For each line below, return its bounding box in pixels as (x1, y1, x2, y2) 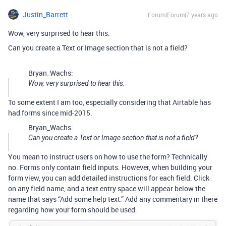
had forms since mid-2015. (8, 108, 92, 118)
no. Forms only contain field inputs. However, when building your (8, 162, 212, 172)
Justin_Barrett (23, 10, 68, 19)
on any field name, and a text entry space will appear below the (8, 184, 205, 193)
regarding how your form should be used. (8, 205, 137, 214)
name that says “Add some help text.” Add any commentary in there (8, 194, 217, 204)
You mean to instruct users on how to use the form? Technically (8, 152, 207, 161)
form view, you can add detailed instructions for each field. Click (8, 173, 209, 183)
